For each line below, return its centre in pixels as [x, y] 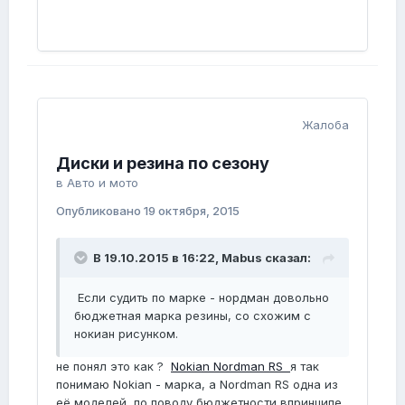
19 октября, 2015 [192, 211]
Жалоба [325, 125]
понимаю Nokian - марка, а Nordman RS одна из [197, 385]
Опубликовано [100, 211]
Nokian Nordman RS [231, 367]
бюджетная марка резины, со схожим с [193, 316]
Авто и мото [103, 183]
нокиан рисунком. [126, 334]
